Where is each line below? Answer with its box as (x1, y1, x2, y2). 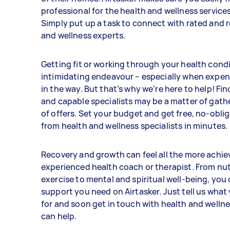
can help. (41, 210, 77, 222)
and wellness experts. (41, 30, 126, 42)
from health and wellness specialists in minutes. (41, 120, 228, 132)
